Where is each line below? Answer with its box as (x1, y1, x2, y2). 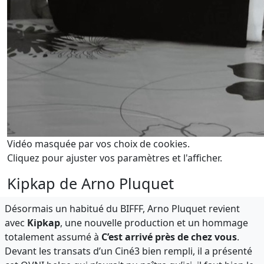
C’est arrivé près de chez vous (101, 230, 237, 243)
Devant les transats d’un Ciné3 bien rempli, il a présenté (5, 244, 252, 258)
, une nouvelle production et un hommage (60, 216, 248, 229)
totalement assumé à (5, 230, 101, 243)
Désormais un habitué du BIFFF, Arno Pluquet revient (5, 202, 240, 215)
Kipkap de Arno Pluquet (7, 173, 174, 193)
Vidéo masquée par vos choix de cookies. (7, 137, 190, 150)
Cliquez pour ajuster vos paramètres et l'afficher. (7, 151, 222, 164)
